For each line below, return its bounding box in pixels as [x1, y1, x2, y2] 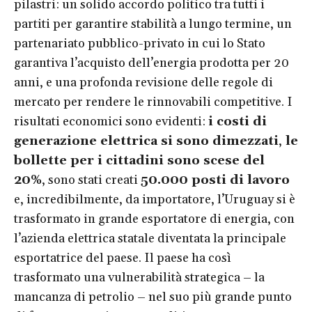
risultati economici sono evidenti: [14, 113, 208, 130]
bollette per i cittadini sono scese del [14, 152, 265, 169]
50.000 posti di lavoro [141, 171, 290, 188]
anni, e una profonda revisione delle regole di [14, 74, 273, 91]
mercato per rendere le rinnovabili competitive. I [14, 93, 292, 110]
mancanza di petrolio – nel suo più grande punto [14, 288, 292, 305]
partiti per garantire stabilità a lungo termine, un [14, 15, 292, 32]
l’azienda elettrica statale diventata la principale [14, 230, 286, 247]
